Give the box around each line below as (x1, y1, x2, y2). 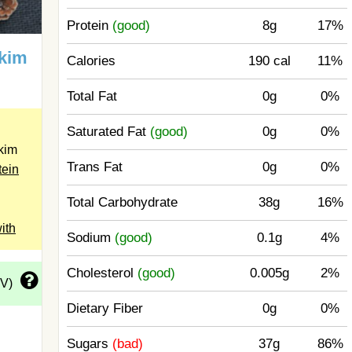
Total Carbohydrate (67, 195, 178, 210)
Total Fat (67, 89, 118, 104)
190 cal (247, 53, 291, 68)
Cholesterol (67, 266, 138, 280)
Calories (67, 53, 116, 68)
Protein (67, 18, 113, 33)
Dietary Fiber (67, 301, 144, 316)
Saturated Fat (67, 124, 151, 139)
